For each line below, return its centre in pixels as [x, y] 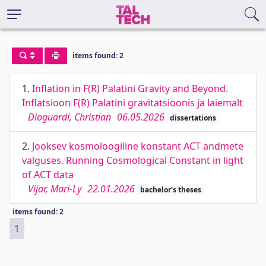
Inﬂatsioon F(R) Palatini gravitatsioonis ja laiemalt [132, 103]
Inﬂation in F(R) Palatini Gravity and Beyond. [130, 88]
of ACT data [48, 175]
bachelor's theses [170, 190]
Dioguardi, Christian [69, 117]
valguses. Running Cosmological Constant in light [133, 160]
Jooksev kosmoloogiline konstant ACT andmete [138, 146]
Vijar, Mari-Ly [55, 189]
